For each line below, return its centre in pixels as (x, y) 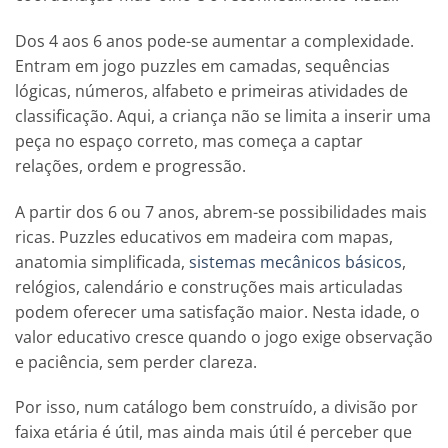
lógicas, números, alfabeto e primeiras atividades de (211, 90)
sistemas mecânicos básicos (295, 261)
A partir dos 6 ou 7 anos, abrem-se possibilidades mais (221, 211)
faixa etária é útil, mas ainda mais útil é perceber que (213, 432)
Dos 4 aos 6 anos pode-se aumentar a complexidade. (214, 40)
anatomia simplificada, (102, 261)
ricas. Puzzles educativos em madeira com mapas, (204, 236)
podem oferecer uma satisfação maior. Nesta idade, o (217, 311)
